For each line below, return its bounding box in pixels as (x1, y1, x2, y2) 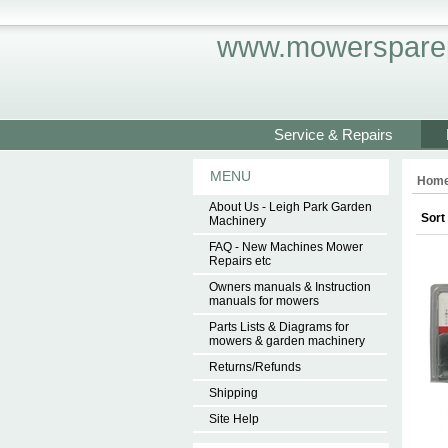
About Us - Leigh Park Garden (209, 200, 372, 214)
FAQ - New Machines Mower (209, 240, 363, 254)
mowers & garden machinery (209, 334, 365, 348)
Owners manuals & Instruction (209, 280, 371, 294)
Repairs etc (209, 254, 271, 268)
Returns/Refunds (209, 360, 301, 374)
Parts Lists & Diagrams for (209, 320, 349, 334)
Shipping (209, 386, 258, 400)
